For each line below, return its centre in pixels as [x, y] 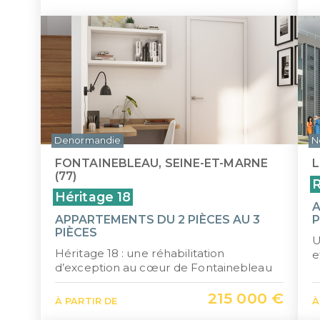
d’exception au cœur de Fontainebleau [164, 267]
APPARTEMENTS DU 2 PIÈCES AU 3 [157, 220]
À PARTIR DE [86, 301]
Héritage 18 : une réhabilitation [140, 253]
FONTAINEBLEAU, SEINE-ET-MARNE [161, 163]
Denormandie [88, 140]
